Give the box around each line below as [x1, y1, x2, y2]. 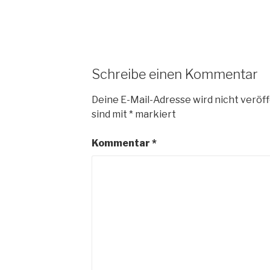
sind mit [91, 108, 129, 121]
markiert [133, 108, 176, 121]
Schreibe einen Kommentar [91, 66, 258, 82]
